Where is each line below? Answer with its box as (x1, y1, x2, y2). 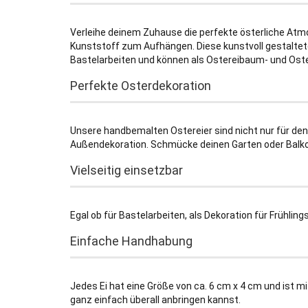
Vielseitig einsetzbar (70, 163, 183, 177)
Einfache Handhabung (70, 234, 192, 248)
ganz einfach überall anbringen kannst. (70, 294, 241, 305)
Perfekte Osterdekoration (70, 78, 211, 93)
